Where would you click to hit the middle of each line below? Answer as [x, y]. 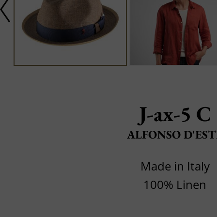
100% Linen [175, 184]
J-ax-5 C [175, 114]
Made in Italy [175, 166]
